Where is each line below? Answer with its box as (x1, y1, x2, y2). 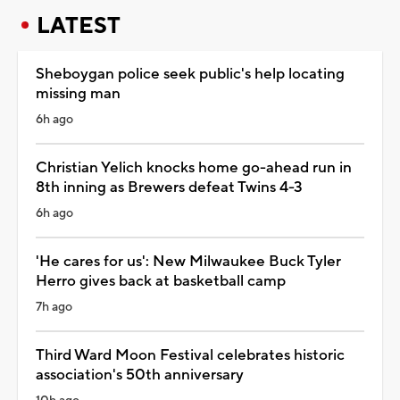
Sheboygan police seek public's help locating (36, 63, 345, 84)
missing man (36, 83, 121, 104)
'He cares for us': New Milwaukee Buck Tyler (36, 251, 341, 271)
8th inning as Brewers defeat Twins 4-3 (36, 177, 303, 197)
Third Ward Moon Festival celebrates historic (36, 345, 345, 365)
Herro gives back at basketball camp (36, 271, 286, 291)
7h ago (36, 298, 72, 315)
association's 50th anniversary (36, 364, 244, 385)
